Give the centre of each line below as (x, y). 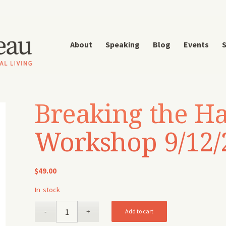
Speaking (122, 44)
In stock (47, 189)
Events (196, 44)
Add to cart (139, 211)
